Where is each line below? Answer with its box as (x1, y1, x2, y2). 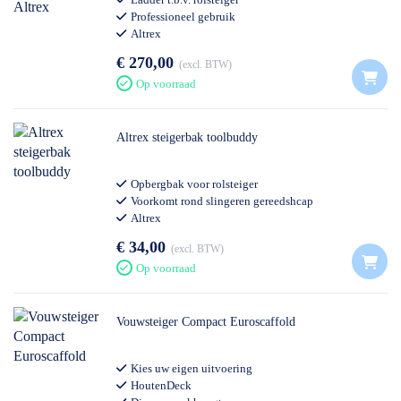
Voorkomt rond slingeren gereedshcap (131, 194, 313, 208)
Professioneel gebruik (131, 10, 235, 23)
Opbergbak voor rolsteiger (131, 177, 258, 191)
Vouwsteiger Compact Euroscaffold (116, 315, 295, 328)
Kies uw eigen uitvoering (131, 362, 252, 375)
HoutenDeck (131, 379, 192, 392)
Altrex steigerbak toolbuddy (116, 131, 258, 144)
